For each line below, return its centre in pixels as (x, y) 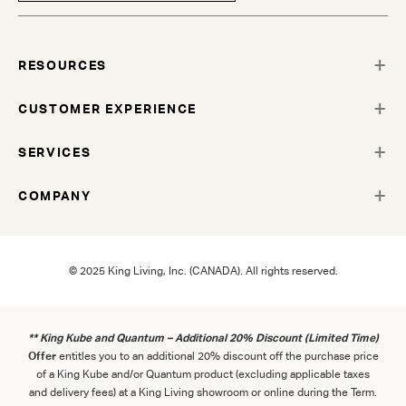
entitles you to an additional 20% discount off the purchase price (217, 355)
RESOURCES (63, 65)
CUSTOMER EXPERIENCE (107, 108)
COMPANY (55, 195)
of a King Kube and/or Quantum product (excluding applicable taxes (203, 373)
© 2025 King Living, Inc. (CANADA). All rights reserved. (203, 270)
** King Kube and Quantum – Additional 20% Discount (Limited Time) (203, 337)
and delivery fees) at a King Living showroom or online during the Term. (203, 391)
